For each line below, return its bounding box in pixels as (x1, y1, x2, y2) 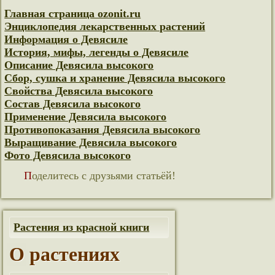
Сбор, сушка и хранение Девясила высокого (4, 72, 226, 84)
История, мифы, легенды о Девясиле (4, 46, 189, 58)
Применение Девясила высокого (4, 110, 167, 123)
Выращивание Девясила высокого (4, 136, 177, 149)
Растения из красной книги (14, 221, 150, 233)
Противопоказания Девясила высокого (4, 123, 201, 136)
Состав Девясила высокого (4, 98, 141, 110)
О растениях (9, 243, 120, 265)
